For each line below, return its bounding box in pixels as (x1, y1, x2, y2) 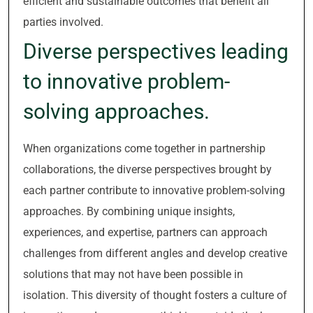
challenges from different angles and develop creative (23, 247, 287, 260)
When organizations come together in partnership (23, 142, 265, 155)
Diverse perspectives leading (23, 39, 289, 64)
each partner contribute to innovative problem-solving (23, 184, 285, 197)
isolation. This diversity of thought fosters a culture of (23, 289, 287, 302)
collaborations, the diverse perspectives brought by (23, 163, 272, 176)
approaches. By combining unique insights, (23, 205, 235, 218)
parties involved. (23, 15, 103, 29)
